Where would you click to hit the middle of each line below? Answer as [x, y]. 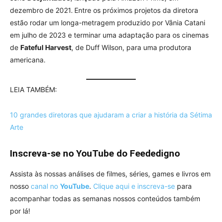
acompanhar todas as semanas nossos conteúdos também [105, 198]
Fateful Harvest [46, 47]
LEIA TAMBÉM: [33, 89]
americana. [28, 59]
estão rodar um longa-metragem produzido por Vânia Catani [108, 22]
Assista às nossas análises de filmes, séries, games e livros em [110, 173]
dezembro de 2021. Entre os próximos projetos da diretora [104, 10]
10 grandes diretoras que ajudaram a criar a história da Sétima [111, 114]
